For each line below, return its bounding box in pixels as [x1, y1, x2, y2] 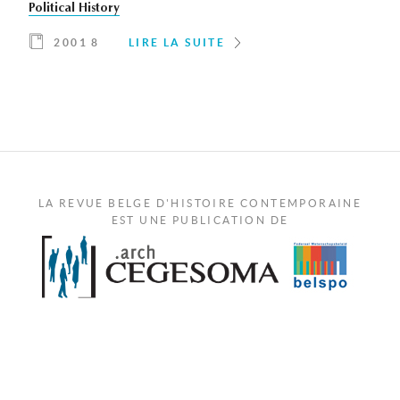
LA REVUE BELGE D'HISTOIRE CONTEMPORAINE [37, 197, 362, 210]
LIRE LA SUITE [129, 37, 226, 49]
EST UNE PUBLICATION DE [111, 214, 289, 227]
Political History [29, 3, 120, 16]
